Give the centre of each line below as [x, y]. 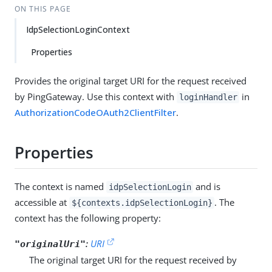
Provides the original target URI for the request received [131, 81]
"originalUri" [50, 244]
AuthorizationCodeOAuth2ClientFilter [95, 112]
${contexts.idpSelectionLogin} [142, 202]
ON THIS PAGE [42, 9]
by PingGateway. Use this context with [96, 97]
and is [207, 186]
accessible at [42, 202]
